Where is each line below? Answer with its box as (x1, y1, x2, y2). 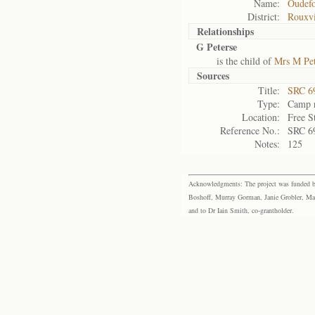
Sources (197, 68, 229, 83)
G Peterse (196, 39, 237, 54)
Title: (258, 84, 280, 97)
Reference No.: (220, 124, 280, 137)
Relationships (197, 24, 254, 39)
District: (247, 10, 280, 23)
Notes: (255, 137, 280, 150)
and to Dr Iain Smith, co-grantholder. (188, 205, 294, 215)
